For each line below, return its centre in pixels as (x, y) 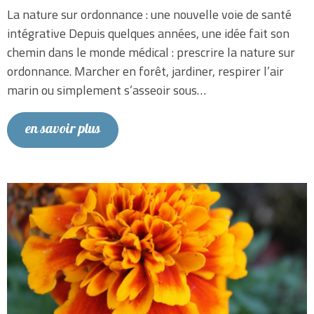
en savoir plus (63, 130)
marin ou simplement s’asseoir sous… (107, 90)
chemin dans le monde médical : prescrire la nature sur (151, 53)
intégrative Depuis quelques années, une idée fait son (148, 34)
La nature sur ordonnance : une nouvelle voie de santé (149, 15)
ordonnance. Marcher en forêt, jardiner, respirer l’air (145, 71)
